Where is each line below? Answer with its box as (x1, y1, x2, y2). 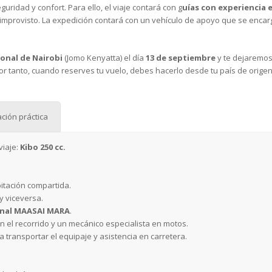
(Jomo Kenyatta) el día (63, 52, 146, 64)
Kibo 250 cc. (20, 141, 66, 153)
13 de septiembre (146, 52, 216, 64)
